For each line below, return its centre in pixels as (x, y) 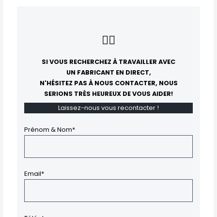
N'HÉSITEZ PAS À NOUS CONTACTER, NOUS (108, 83)
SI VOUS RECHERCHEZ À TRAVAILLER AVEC (108, 62)
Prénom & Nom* (49, 129)
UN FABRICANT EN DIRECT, (108, 73)
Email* (34, 174)
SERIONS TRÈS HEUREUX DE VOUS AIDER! (108, 94)
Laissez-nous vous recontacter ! (108, 108)
